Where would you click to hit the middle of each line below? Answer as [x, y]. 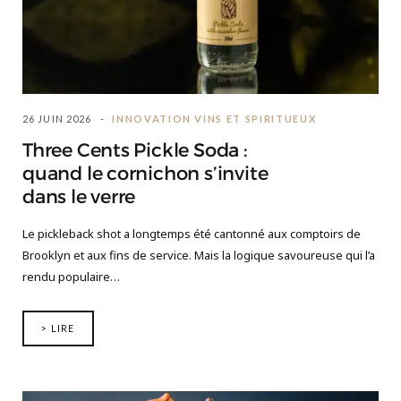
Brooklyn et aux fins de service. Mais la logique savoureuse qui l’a [199, 255]
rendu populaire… [71, 276]
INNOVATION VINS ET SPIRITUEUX [214, 118]
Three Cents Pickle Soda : [135, 150]
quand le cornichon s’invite [145, 173]
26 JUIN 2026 [57, 118]
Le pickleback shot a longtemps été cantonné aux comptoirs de [192, 233]
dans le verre [79, 196]
